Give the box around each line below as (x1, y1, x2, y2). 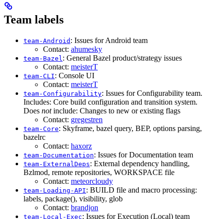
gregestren (71, 115, 103, 124)
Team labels (4, 13, 64, 26)
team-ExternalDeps (23, 160, 90, 168)
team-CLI (23, 72, 55, 80)
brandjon (71, 203, 98, 212)
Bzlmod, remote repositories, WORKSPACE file (23, 168, 175, 177)
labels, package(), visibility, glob (23, 195, 123, 203)
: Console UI (55, 71, 94, 80)
